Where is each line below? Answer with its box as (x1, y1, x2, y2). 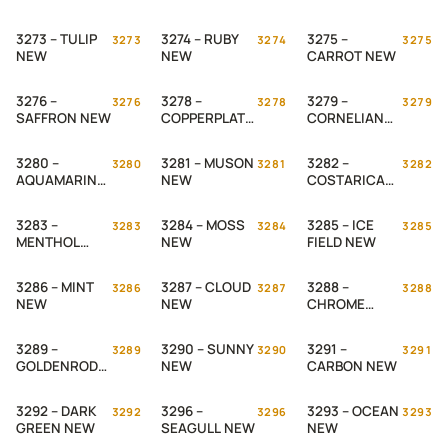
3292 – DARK (16, 402, 97, 420)
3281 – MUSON (161, 154, 255, 172)
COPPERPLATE (161, 109, 254, 127)
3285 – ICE (306, 216, 374, 234)
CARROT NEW (306, 47, 396, 65)
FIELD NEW (306, 233, 376, 251)
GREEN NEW (16, 419, 95, 437)
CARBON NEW (306, 357, 397, 375)
